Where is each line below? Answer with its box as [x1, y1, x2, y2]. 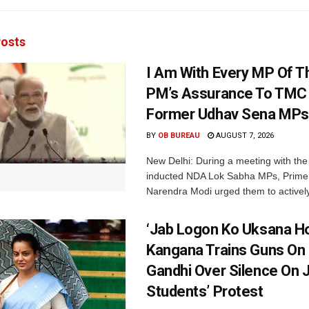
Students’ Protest [146, 282, 263, 300]
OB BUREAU [158, 130, 200, 140]
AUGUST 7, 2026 [214, 130, 274, 140]
